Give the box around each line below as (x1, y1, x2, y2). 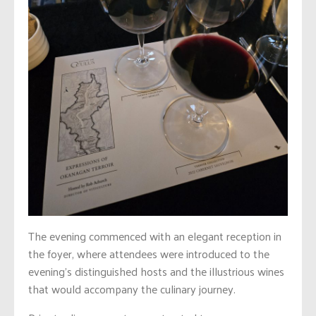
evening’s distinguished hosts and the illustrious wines (28, 261, 284, 282)
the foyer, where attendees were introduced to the (28, 243, 269, 265)
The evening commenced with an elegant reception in (28, 226, 281, 247)
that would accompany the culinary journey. (28, 279, 236, 300)
